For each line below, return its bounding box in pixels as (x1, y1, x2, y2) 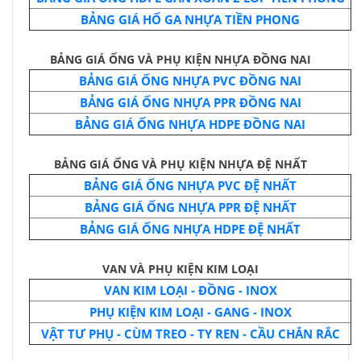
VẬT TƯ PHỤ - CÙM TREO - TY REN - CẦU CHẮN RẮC (40, 326, 340, 342)
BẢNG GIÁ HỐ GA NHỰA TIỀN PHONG (81, 11, 300, 27)
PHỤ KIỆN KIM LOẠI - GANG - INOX (89, 304, 292, 320)
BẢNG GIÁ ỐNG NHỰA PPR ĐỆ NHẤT (84, 199, 297, 215)
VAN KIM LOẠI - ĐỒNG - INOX (103, 282, 277, 298)
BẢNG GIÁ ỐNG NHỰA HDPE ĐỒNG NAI (75, 116, 305, 132)
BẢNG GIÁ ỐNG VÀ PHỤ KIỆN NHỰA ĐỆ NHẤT (54, 156, 307, 172)
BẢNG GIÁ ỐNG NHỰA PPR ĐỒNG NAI (79, 94, 301, 110)
